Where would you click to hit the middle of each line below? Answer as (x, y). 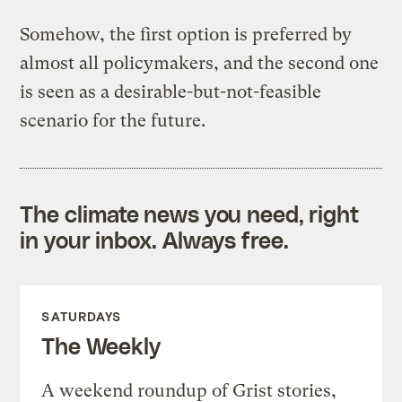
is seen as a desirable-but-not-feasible (171, 92)
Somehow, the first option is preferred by (186, 34)
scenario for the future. (113, 120)
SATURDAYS (82, 316)
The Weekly (101, 345)
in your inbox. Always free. (154, 239)
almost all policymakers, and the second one (200, 63)
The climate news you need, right (190, 213)
